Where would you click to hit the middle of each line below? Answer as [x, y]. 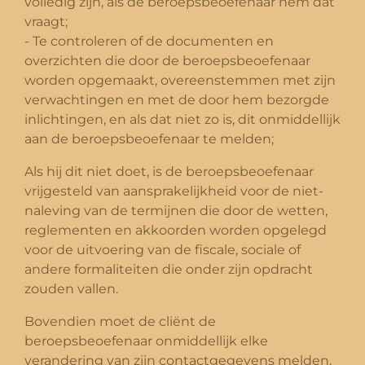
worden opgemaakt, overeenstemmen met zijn [180, 80]
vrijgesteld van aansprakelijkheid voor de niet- [174, 191]
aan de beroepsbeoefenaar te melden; [149, 139]
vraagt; [46, 21]
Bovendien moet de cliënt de [120, 321]
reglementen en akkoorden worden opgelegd [176, 230]
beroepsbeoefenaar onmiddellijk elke [146, 341]
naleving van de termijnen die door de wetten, [176, 210]
